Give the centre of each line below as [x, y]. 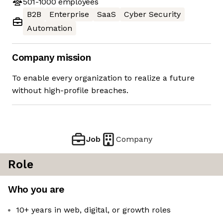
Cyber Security [152, 14]
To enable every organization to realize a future [103, 78]
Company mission [52, 58]
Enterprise [69, 14]
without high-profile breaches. [70, 91]
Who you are [36, 190]
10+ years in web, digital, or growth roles [93, 210]
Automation [50, 28]
